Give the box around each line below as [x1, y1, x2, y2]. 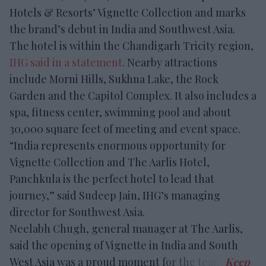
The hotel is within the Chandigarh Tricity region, [9, 38, 254, 53]
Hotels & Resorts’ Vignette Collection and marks [9, 5, 246, 20]
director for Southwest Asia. [9, 204, 145, 219]
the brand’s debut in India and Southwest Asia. [9, 21, 235, 36]
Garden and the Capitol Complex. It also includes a [9, 88, 256, 103]
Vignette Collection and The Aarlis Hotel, [9, 154, 210, 169]
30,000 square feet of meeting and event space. [9, 121, 240, 136]
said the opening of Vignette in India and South [9, 237, 238, 252]
